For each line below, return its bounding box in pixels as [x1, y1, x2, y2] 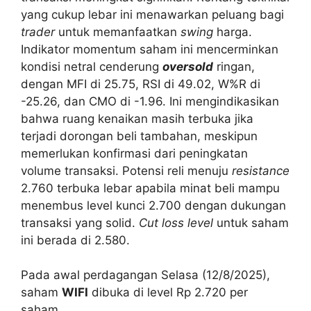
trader [21, 24, 55, 39]
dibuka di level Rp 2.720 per [88, 285, 248, 300]
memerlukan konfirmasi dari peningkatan [21, 146, 248, 160]
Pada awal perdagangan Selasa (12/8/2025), [21, 268, 270, 283]
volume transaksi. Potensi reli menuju [21, 163, 232, 178]
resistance [232, 163, 289, 178]
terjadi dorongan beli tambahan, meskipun [21, 128, 258, 143]
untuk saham [213, 215, 289, 230]
